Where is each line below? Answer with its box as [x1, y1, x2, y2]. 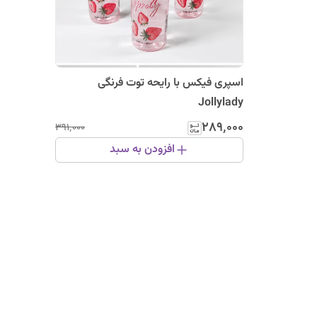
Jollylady [198, 94, 243, 112]
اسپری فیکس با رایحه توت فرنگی [98, 74, 243, 92]
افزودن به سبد [110, 141, 175, 158]
